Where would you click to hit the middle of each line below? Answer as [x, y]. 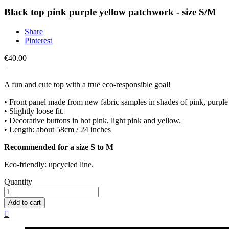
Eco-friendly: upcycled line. [49, 165]
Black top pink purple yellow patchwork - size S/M [110, 12]
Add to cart [25, 203]
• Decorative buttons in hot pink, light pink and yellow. [93, 121]
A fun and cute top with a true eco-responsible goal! [87, 85]
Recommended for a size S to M [59, 147]
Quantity [18, 182]
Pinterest [38, 41]
